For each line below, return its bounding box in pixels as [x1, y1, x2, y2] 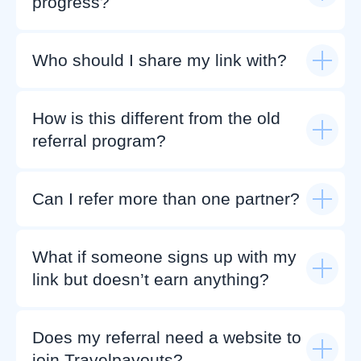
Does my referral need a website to [32, 328, 301, 346]
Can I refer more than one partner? [32, 189, 300, 208]
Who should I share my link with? [32, 51, 287, 69]
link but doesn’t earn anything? [32, 270, 269, 288]
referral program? [32, 131, 166, 150]
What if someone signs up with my [32, 247, 297, 266]
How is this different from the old [32, 109, 280, 127]
